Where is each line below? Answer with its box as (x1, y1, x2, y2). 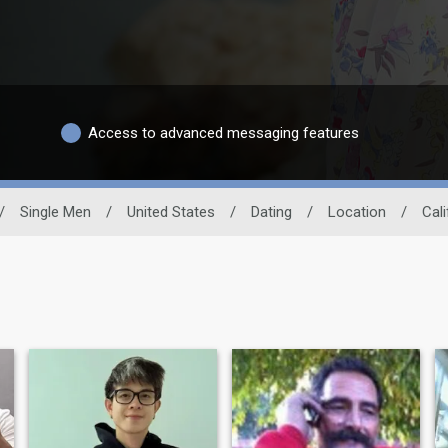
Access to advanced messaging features (88, 123, 359, 142)
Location (327, 203, 386, 222)
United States (126, 203, 215, 222)
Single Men (19, 203, 91, 222)
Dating (250, 203, 292, 222)
